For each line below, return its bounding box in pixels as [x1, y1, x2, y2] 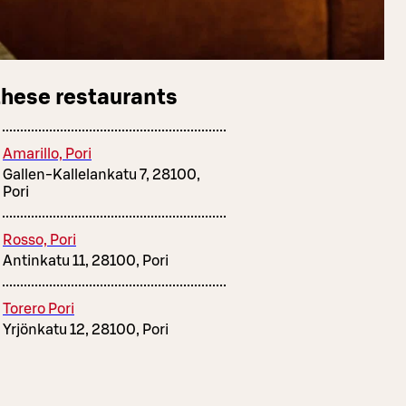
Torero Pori [3, 301, 74, 316]
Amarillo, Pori [3, 146, 92, 161]
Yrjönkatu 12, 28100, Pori [3, 322, 169, 337]
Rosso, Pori [3, 232, 76, 247]
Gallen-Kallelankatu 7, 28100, [3, 167, 200, 182]
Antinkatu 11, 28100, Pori [3, 253, 169, 268]
